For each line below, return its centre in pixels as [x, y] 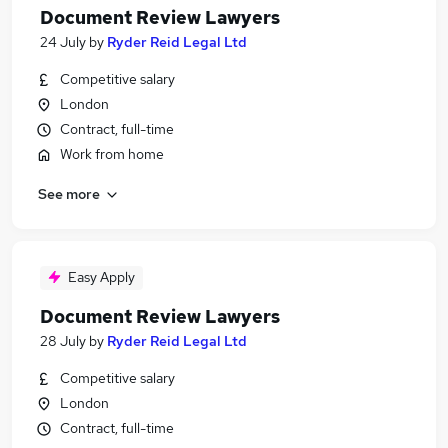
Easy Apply [101, 277]
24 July [63, 42]
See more [69, 193]
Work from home [112, 154]
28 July [63, 341]
